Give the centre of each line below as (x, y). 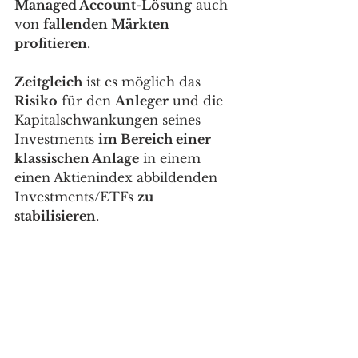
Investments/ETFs (76, 196)
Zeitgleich (48, 81)
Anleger (142, 100)
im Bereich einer (156, 139)
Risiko (36, 100)
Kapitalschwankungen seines (109, 119)
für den (86, 100)
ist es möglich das (143, 81)
